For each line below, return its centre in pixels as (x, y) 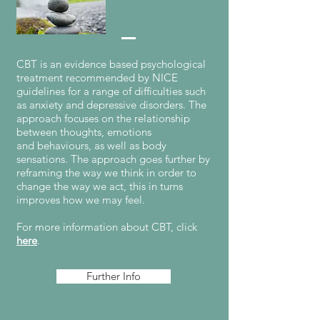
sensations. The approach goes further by (113, 159)
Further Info (114, 276)
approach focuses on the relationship (103, 118)
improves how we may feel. (81, 200)
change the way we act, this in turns (100, 186)
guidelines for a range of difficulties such (111, 91)
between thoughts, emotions (84, 132)
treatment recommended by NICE (97, 77)
